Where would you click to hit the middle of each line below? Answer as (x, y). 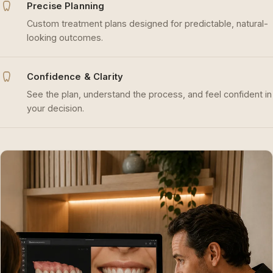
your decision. (55, 108)
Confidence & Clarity (75, 76)
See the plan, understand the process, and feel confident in (149, 94)
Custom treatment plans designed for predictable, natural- (147, 23)
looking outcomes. (65, 37)
